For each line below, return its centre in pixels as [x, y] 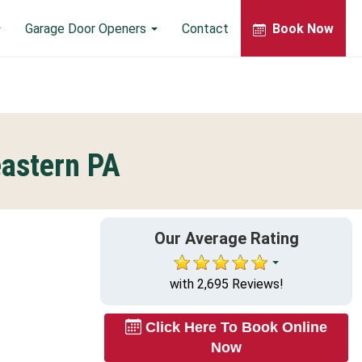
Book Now [303, 28]
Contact [205, 28]
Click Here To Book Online [236, 327]
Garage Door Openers [87, 28]
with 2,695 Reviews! [226, 284]
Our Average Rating [226, 238]
